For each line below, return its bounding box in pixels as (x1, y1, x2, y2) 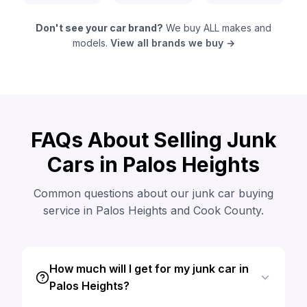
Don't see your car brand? (36, 22, 163, 34)
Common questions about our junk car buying (34, 186, 273, 200)
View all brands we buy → (110, 37, 235, 49)
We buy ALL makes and (163, 22, 271, 34)
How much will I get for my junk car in (49, 262, 249, 275)
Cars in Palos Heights (47, 152, 260, 177)
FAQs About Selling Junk (30, 127, 277, 152)
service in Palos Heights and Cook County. (43, 204, 264, 217)
